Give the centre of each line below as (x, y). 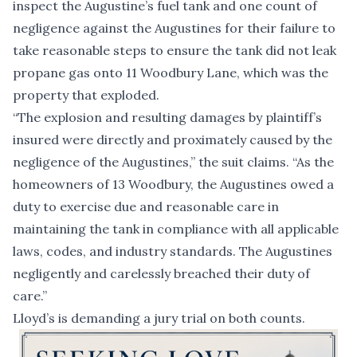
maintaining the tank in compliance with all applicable (176, 229)
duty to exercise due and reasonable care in (146, 207)
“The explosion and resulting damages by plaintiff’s (167, 118)
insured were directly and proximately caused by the (173, 140)
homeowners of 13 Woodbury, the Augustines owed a (173, 184)
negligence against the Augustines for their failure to (174, 28)
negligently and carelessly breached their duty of (161, 274)
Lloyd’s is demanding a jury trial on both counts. (159, 318)
